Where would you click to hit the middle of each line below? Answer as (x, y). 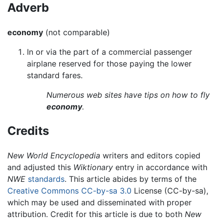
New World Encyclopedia (54, 156)
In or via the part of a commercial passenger (109, 52)
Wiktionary (93, 167)
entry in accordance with (160, 167)
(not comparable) (77, 33)
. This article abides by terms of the (131, 179)
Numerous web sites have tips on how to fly (128, 95)
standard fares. (55, 76)
